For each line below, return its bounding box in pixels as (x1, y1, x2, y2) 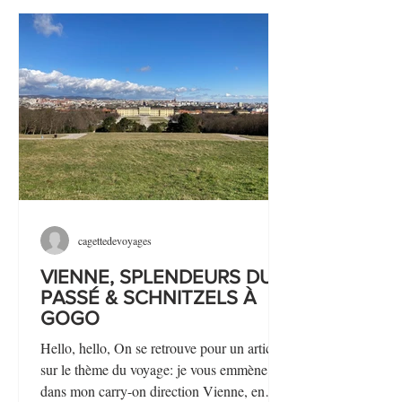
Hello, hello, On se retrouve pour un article (40, 338, 282, 357)
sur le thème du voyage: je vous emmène (40, 360, 267, 379)
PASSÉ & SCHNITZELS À (40, 287, 256, 308)
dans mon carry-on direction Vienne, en (40, 381, 265, 400)
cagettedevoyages (78, 233, 152, 248)
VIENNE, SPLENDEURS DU (40, 267, 273, 287)
